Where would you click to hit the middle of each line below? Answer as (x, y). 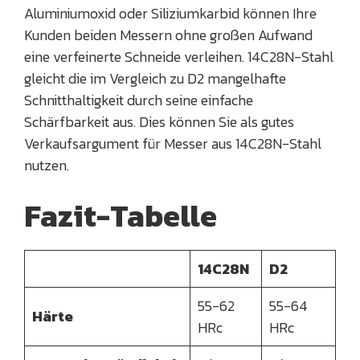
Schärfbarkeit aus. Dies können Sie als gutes (159, 122)
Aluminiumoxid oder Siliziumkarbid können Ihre (170, 14)
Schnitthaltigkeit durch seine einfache (139, 100)
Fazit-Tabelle (121, 216)
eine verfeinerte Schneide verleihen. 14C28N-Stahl (179, 57)
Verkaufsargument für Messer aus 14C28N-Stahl (173, 144)
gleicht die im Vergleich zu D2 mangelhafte (155, 79)
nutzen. (47, 166)
